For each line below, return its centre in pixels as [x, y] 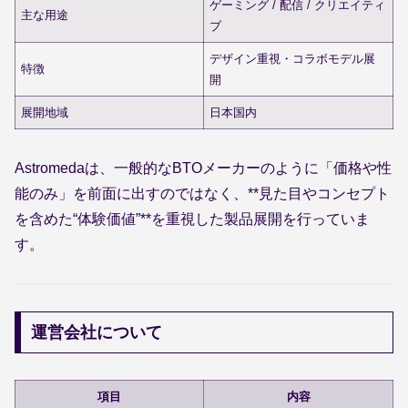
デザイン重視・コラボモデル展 [293, 58]
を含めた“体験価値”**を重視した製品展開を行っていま [192, 219]
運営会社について [96, 332]
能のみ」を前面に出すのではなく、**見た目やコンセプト [202, 193]
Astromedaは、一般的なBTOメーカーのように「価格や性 [203, 168]
